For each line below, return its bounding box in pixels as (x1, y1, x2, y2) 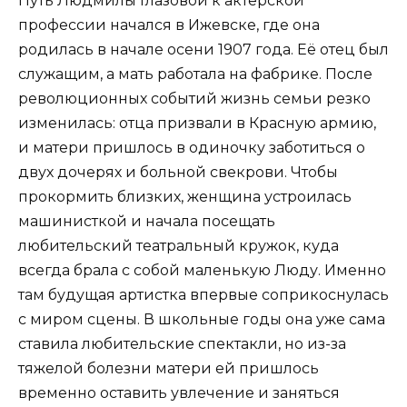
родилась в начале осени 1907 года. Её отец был (18, 41, 389, 59)
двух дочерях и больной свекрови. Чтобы (18, 164, 338, 182)
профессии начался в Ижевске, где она (18, 16, 320, 35)
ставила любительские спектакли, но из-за (18, 335, 346, 353)
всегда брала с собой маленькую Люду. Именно (18, 262, 386, 280)
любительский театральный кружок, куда (18, 237, 339, 255)
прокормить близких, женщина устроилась (18, 188, 352, 206)
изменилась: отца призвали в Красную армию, (18, 114, 376, 133)
